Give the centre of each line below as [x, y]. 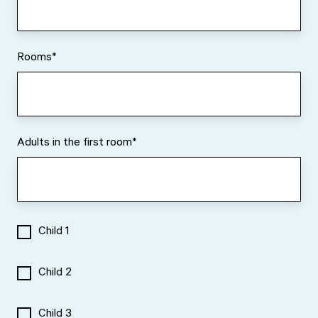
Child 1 [54, 232]
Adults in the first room [75, 143]
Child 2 [55, 273]
